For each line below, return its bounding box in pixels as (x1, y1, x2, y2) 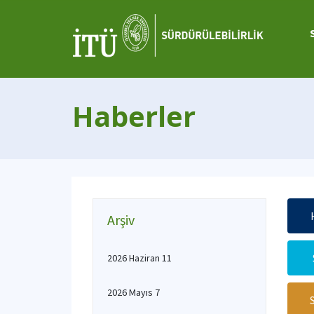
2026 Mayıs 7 (107, 286, 160, 299)
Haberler (72, 97, 196, 135)
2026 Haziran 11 (107, 252, 172, 264)
